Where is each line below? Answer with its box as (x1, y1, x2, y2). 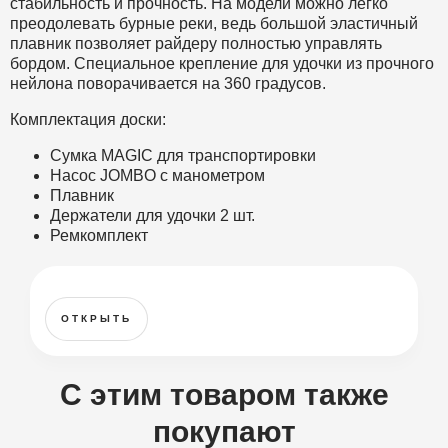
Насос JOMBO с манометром (50, 166, 265, 184)
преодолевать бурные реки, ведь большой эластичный (10, 14, 418, 32)
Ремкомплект (50, 226, 148, 244)
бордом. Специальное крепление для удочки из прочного (10, 54, 434, 72)
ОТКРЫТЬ (61, 312, 132, 324)
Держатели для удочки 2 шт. (50, 206, 255, 224)
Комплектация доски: (10, 110, 166, 128)
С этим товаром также (59, 377, 389, 411)
